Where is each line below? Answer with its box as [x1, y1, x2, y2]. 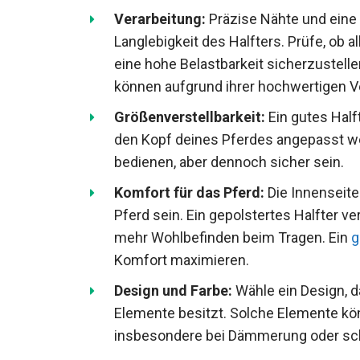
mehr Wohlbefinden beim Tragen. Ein [114, 228, 351, 246]
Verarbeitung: [114, 10, 206, 27]
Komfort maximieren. [114, 251, 249, 268]
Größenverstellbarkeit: [114, 108, 265, 125]
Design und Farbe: [114, 281, 232, 299]
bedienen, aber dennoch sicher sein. [114, 153, 344, 170]
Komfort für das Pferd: [114, 183, 264, 201]
